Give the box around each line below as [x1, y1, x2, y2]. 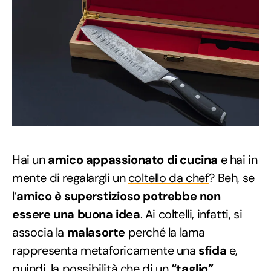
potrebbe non [143, 188, 221, 204]
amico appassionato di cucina [45, 152, 218, 168]
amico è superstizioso [16, 188, 140, 204]
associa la [12, 224, 67, 241]
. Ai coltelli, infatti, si [140, 206, 243, 223]
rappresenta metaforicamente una [12, 243, 199, 259]
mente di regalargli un [12, 170, 128, 186]
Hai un [12, 152, 45, 168]
